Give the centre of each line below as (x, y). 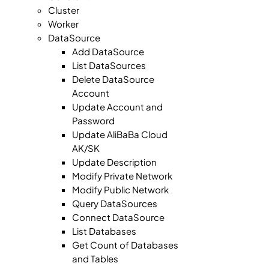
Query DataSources (115, 203)
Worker (63, 24)
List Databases (104, 231)
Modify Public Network (120, 189)
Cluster (64, 10)
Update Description (114, 162)
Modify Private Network (122, 176)
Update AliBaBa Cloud (120, 134)
